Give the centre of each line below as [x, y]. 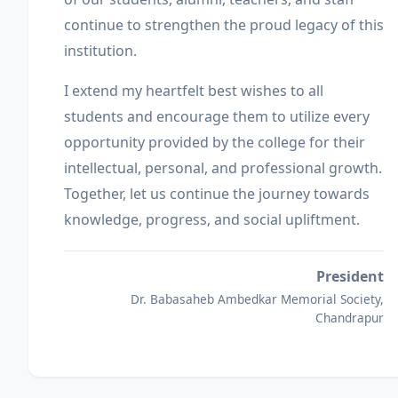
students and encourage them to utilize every [217, 116]
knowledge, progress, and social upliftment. [212, 219]
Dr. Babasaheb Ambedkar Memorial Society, [257, 299]
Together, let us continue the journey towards [217, 194]
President [350, 276]
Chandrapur [350, 318]
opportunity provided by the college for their [215, 142]
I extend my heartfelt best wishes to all [194, 91]
